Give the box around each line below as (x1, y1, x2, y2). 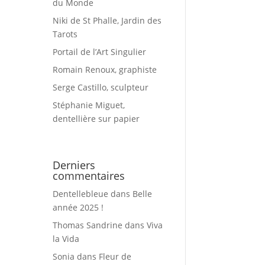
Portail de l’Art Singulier (53, 46, 147, 57)
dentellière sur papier (53, 112, 140, 124)
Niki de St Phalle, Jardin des (53, 14, 162, 26)
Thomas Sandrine (53, 219, 123, 231)
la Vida (53, 232, 80, 244)
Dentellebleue (53, 188, 109, 199)
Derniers (53, 157, 96, 172)
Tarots (53, 28, 78, 40)
